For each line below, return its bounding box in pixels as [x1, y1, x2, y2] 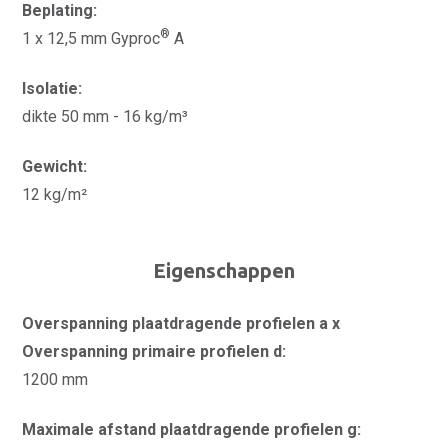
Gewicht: [22, 157, 87, 176]
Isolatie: [22, 79, 82, 98]
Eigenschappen [153, 259, 295, 282]
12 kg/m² [22, 185, 87, 204]
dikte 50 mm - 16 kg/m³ [22, 107, 188, 126]
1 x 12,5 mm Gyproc [22, 29, 160, 48]
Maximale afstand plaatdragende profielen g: [22, 420, 361, 439]
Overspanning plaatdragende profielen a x [22, 314, 340, 333]
